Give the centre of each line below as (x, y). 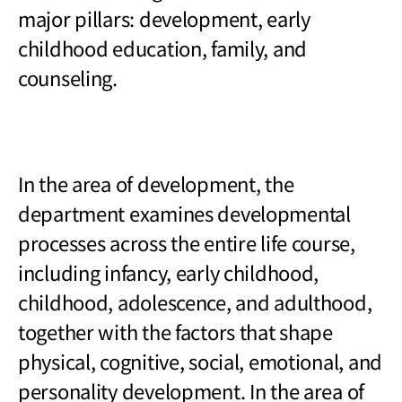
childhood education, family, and (163, 47)
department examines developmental (184, 212)
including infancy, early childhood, (169, 271)
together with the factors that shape (175, 331)
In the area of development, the (156, 183)
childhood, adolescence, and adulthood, (195, 301)
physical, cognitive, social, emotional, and (200, 360)
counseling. (68, 77)
